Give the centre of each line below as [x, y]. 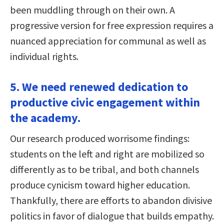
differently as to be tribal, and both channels [104, 169]
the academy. [45, 118]
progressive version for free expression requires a [112, 25]
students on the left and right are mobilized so [107, 154]
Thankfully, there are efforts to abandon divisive [111, 200]
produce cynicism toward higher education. [100, 185]
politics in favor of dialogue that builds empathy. [112, 216]
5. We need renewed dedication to [99, 87]
